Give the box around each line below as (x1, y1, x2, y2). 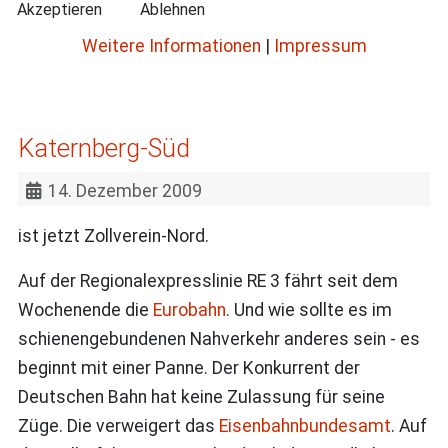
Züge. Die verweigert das (17, 415, 219, 436)
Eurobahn (152, 299, 226, 320)
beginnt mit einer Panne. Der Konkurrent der (17, 357, 360, 378)
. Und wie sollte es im (225, 299, 392, 320)
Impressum (273, 36, 367, 57)
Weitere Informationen (81, 36, 261, 57)
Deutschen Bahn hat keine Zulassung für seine (17, 386, 385, 407)
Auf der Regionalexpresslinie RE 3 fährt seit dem (17, 270, 398, 291)
